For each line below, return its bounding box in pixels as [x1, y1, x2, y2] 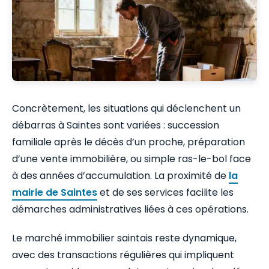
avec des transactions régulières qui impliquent [12, 247, 234, 262]
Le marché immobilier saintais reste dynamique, [12, 231, 237, 245]
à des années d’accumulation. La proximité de [12, 168, 229, 183]
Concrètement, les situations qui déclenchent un [12, 101, 241, 115]
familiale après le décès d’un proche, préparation [12, 134, 245, 149]
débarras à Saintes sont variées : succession [12, 118, 219, 132]
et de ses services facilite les [97, 185, 234, 199]
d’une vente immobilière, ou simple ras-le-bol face [12, 151, 251, 166]
